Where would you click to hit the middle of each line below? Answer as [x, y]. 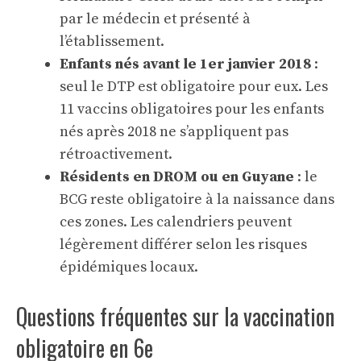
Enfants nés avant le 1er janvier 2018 [185, 64]
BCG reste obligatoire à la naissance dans [197, 199]
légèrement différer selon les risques [183, 244]
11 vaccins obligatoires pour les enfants [192, 109]
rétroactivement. [116, 154]
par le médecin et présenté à [155, 19]
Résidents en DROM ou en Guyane [177, 176]
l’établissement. [112, 41]
